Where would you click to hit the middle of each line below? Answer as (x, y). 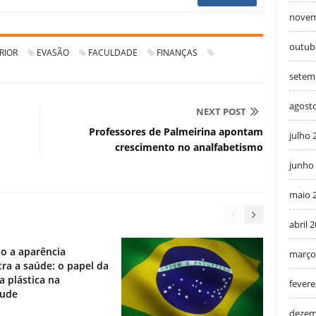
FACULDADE (113, 53)
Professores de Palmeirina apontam (176, 132)
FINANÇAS (177, 53)
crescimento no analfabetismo (189, 147)
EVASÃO (53, 53)
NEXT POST (221, 112)
